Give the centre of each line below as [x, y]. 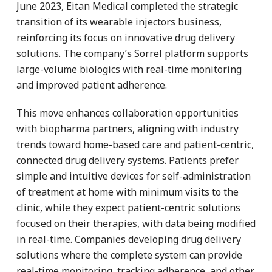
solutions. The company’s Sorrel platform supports [132, 53]
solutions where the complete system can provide [129, 255]
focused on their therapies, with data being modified [136, 223]
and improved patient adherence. [92, 85]
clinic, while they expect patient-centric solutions [128, 207]
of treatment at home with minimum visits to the [127, 192]
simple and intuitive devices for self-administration [134, 176]
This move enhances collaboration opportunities [127, 113]
